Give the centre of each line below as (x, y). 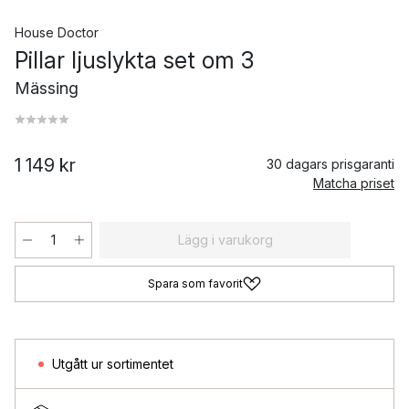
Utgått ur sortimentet (113, 364)
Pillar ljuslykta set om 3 (134, 61)
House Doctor (57, 33)
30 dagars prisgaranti (330, 164)
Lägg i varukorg (225, 240)
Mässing (47, 89)
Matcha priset (354, 184)
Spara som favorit (195, 284)
